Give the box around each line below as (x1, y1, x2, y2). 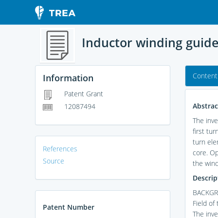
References (43, 144, 77, 153)
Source (43, 156, 64, 165)
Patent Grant (62, 89, 103, 99)
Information (43, 72, 93, 84)
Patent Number (43, 202, 94, 212)
